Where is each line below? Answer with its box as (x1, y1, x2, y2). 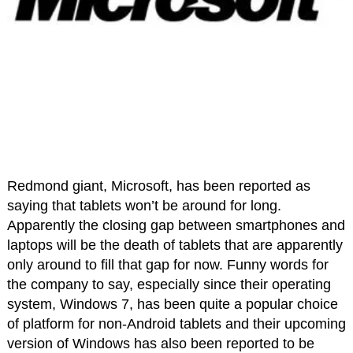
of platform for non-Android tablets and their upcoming (6, 316, 346, 333)
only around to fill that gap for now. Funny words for (6, 257, 329, 273)
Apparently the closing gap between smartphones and (6, 217, 345, 234)
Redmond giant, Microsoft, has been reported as (6, 178, 310, 195)
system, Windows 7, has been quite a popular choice (6, 296, 338, 313)
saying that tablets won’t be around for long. (6, 198, 281, 214)
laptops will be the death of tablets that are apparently (6, 237, 343, 254)
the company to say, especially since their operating (6, 277, 331, 293)
